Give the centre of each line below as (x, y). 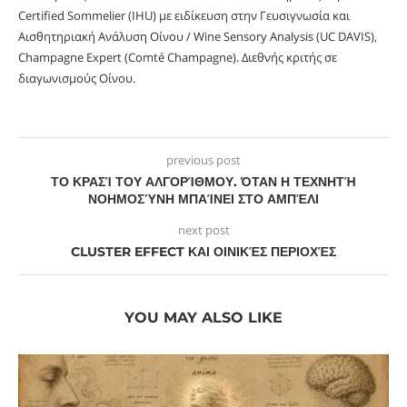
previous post (203, 160)
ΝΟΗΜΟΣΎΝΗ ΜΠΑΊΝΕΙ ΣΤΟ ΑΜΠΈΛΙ (203, 199)
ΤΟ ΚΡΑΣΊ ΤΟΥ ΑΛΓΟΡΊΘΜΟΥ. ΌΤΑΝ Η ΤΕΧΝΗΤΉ (203, 182)
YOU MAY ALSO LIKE (203, 318)
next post (203, 230)
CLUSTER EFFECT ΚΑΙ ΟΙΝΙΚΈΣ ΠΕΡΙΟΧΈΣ (203, 252)
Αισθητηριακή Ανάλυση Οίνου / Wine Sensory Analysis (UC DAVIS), (198, 37)
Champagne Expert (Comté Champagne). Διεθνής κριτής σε (178, 58)
